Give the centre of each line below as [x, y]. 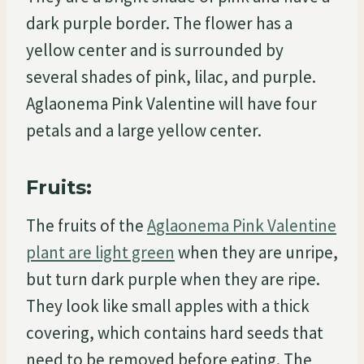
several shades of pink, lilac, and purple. [171, 76]
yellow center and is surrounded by [155, 50]
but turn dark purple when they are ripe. [173, 279]
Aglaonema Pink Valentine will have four [171, 103]
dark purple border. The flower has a [159, 23]
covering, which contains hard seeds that [175, 332]
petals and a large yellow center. [144, 130]
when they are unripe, [256, 252]
